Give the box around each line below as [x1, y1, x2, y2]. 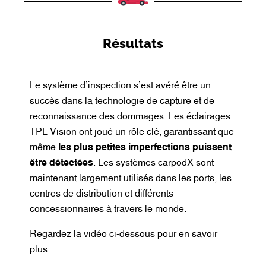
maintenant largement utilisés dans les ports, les [30, 172, 232, 184]
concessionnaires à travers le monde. [30, 202, 186, 215]
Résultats [103, 36, 163, 52]
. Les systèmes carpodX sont [93, 156, 214, 169]
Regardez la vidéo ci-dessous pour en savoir [30, 227, 217, 240]
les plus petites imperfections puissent [58, 141, 232, 153]
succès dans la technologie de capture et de [30, 94, 214, 107]
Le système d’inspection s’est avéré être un [30, 79, 211, 91]
